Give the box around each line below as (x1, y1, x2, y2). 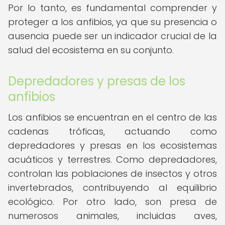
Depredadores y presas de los (8, 73, 185, 89)
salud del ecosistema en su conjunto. (8, 44, 174, 56)
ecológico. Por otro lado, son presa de (8, 195, 217, 208)
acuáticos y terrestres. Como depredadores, (8, 153, 217, 166)
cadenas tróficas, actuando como (8, 125, 217, 138)
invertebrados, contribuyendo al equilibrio (8, 181, 217, 194)
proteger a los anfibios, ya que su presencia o (8, 16, 217, 28)
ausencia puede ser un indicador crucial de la (8, 30, 217, 42)
